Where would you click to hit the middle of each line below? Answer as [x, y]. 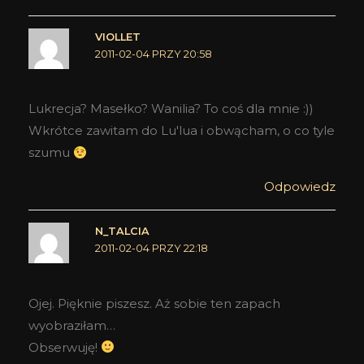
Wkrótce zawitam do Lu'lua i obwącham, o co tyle [182, 131]
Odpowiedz [300, 187]
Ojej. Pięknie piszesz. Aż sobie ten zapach [154, 303]
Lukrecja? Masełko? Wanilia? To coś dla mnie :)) [171, 109]
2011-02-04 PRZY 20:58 [153, 54]
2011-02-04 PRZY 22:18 [151, 249]
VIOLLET [117, 37]
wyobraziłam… [72, 325]
